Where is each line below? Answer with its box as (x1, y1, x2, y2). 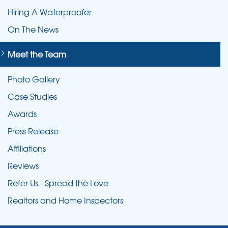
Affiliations (8, 141, 46, 154)
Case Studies (8, 90, 57, 102)
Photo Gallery (8, 72, 60, 85)
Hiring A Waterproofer (8, 5, 92, 18)
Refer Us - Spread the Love (8, 176, 108, 189)
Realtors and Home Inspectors (8, 193, 123, 206)
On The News (8, 22, 59, 35)
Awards (8, 107, 37, 120)
